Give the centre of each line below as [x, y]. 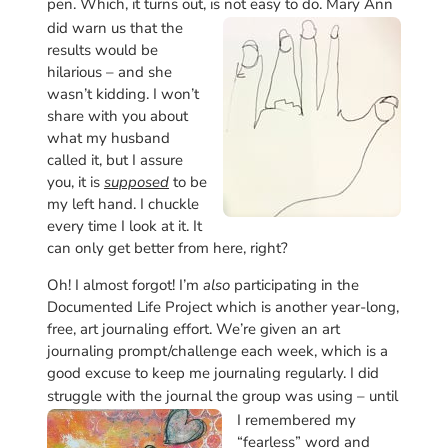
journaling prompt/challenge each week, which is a [217, 350]
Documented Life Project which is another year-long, [222, 306]
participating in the [294, 284]
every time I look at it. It [124, 225]
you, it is [75, 181]
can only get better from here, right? [167, 247]
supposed [136, 181]
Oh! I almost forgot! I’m [124, 284]
